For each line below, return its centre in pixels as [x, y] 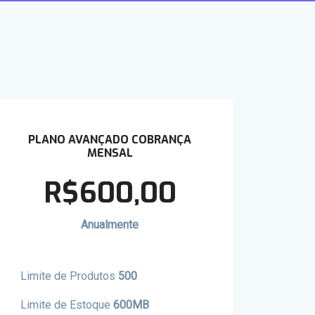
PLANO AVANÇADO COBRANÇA [110, 140]
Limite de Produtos [69, 276]
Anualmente [110, 225]
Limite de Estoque [67, 305]
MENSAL [110, 153]
